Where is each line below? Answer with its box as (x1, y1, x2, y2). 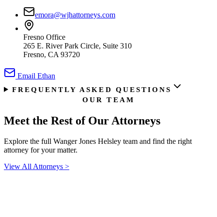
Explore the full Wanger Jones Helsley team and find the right (4, 137, 192, 145)
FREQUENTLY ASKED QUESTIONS (12, 85, 171, 93)
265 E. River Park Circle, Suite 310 (23, 41, 132, 50)
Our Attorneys (88, 114, 160, 127)
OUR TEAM (82, 95, 135, 104)
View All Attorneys (4, 162, 65, 170)
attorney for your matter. (4, 145, 77, 154)
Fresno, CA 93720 (23, 50, 80, 59)
